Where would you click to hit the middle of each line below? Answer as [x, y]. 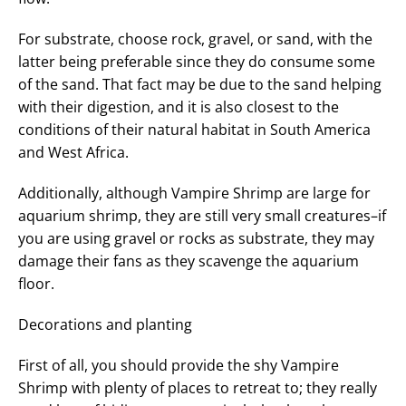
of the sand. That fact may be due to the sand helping [200, 84]
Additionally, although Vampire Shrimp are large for [194, 193]
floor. [36, 283]
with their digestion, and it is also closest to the [179, 106]
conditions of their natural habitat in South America [194, 129]
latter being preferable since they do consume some [197, 61]
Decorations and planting [105, 324]
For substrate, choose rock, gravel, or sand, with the [195, 39]
